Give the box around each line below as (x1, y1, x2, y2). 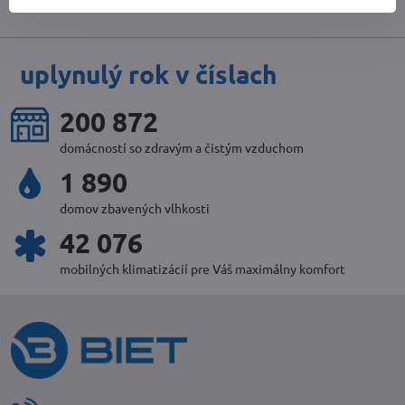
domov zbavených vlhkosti (60, 200, 210, 216)
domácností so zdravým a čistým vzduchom (60, 139, 304, 155)
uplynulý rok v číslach (20, 58, 277, 89)
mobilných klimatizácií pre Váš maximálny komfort (60, 260, 345, 277)
